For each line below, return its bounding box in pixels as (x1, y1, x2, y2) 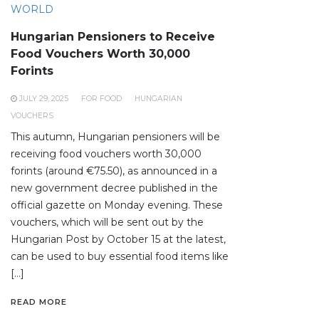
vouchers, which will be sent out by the (11, 216, 204, 229)
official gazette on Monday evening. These (11, 199, 223, 212)
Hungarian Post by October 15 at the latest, (11, 233, 226, 246)
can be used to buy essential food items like (11, 250, 229, 263)
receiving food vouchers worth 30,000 (11, 147, 202, 161)
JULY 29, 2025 (19, 94, 68, 104)
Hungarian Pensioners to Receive (11, 30, 215, 44)
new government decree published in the (11, 182, 218, 195)
